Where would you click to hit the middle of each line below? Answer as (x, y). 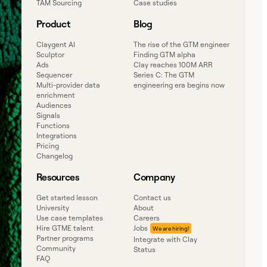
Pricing (47, 145)
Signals (48, 115)
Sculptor (50, 54)
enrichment (55, 95)
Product (53, 24)
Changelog (54, 156)
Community (56, 248)
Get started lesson (67, 197)
